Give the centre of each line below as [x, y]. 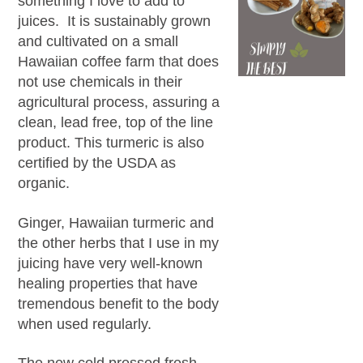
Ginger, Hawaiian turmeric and [116, 222]
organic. [44, 184]
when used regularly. [85, 324]
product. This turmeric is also [111, 143]
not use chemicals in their [100, 82]
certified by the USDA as [97, 163]
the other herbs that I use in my [119, 243]
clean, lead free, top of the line [116, 123]
